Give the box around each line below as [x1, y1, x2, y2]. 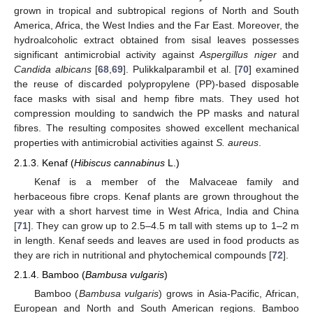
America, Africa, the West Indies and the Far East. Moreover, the [14, 20, 299, 31]
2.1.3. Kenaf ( [14, 156, 74, 168]
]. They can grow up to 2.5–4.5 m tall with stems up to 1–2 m [28, 219, 299, 231]
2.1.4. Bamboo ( [14, 268, 85, 280]
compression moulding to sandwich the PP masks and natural [14, 108, 299, 119]
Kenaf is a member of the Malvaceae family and [34, 175, 299, 187]
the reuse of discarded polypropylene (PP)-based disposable [14, 78, 299, 90]
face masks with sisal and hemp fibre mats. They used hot [14, 93, 299, 105]
